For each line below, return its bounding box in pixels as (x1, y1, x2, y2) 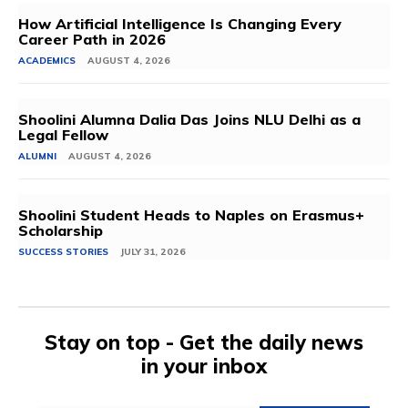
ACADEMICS (18, 54, 76, 66)
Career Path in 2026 (18, 29, 170, 48)
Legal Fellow (18, 125, 108, 144)
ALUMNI (18, 149, 56, 162)
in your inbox (141, 352, 267, 379)
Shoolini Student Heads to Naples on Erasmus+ (18, 205, 364, 224)
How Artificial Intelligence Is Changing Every (18, 14, 342, 33)
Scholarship (18, 220, 107, 240)
